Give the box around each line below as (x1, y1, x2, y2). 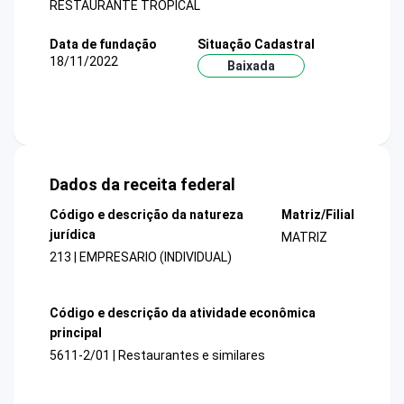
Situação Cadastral (197, 36, 315, 51)
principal (50, 325, 102, 340)
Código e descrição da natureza (50, 207, 243, 223)
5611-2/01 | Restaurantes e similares (50, 347, 265, 363)
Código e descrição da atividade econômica (50, 305, 316, 320)
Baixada (226, 58, 275, 73)
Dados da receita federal (50, 175, 235, 195)
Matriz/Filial (280, 207, 354, 223)
